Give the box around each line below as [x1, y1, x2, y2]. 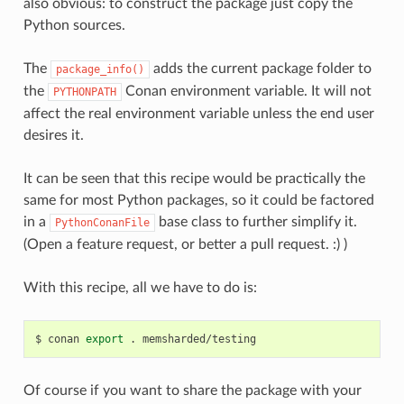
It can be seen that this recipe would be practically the [23, 170, 365, 186]
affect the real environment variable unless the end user [23, 106, 374, 121]
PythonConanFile [54, 216, 150, 229]
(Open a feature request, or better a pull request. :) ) [23, 236, 347, 252]
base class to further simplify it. [154, 214, 357, 229]
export [85, 332, 124, 345]
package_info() [55, 62, 144, 76]
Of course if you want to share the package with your [23, 382, 362, 398]
